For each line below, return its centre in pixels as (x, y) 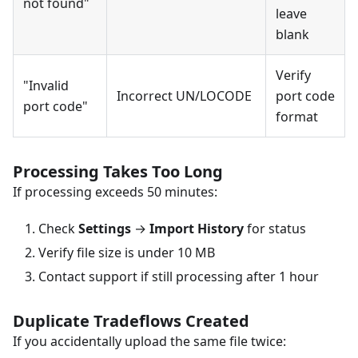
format (297, 117)
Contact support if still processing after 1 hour (179, 277)
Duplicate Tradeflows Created (131, 321)
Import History (197, 229)
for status (275, 229)
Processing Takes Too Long (118, 172)
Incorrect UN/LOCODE (184, 96)
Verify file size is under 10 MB (127, 253)
